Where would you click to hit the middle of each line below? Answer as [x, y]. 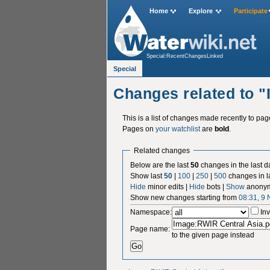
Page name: [150, 229]
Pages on [139, 129]
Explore [201, 11]
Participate [250, 11]
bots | [216, 187]
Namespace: [151, 212]
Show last [147, 176]
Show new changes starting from [185, 197]
